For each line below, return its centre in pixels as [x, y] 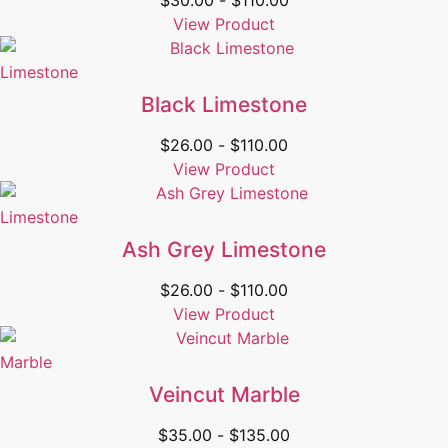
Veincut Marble [224, 395]
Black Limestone [224, 105]
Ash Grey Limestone [224, 250]
